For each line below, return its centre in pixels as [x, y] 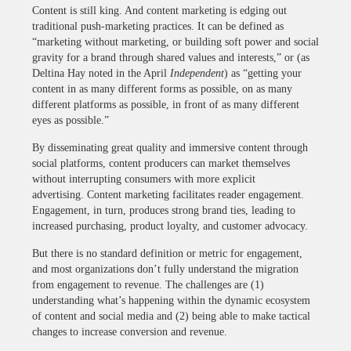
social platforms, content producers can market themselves [161, 163]
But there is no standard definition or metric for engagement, [167, 253]
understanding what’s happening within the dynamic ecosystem [171, 300]
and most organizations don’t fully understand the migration [165, 269]
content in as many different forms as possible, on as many [162, 89]
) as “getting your [263, 73]
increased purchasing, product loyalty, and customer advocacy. [170, 226]
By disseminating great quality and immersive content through [170, 147]
